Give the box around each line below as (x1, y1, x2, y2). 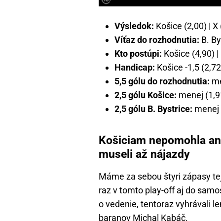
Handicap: (114, 62, 155, 73)
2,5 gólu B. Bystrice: (114, 103, 192, 114)
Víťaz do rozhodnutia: (114, 34, 199, 45)
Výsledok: (114, 20, 154, 31)
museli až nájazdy (99, 147, 190, 161)
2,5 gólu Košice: (114, 89, 177, 100)
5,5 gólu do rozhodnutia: (114, 75, 210, 86)
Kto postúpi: (114, 48, 164, 59)
